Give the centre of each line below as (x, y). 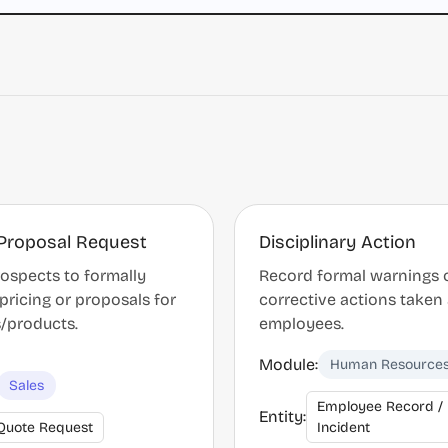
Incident (343, 427)
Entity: (282, 416)
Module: (288, 364)
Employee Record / (380, 406)
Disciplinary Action (337, 242)
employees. (301, 323)
